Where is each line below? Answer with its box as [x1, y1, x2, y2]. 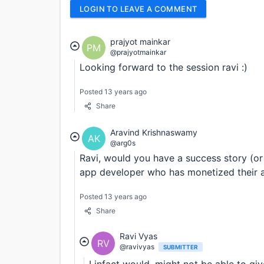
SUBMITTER [163, 243, 198, 251]
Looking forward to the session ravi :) [80, 61, 247, 74]
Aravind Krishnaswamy [110, 127, 197, 138]
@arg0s [110, 138, 136, 148]
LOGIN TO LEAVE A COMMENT [80, 4, 197, 14]
